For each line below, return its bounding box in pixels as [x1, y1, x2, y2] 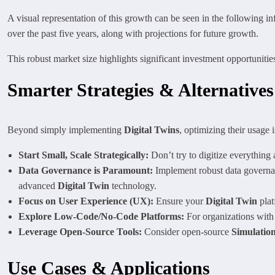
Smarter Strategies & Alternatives [7, 79, 274, 100]
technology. [109, 180, 157, 191]
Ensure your [153, 195, 206, 206]
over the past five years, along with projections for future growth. [7, 28, 258, 39]
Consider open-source [142, 226, 231, 237]
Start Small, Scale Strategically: [18, 149, 149, 160]
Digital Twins [124, 124, 179, 135]
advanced [18, 180, 58, 191]
